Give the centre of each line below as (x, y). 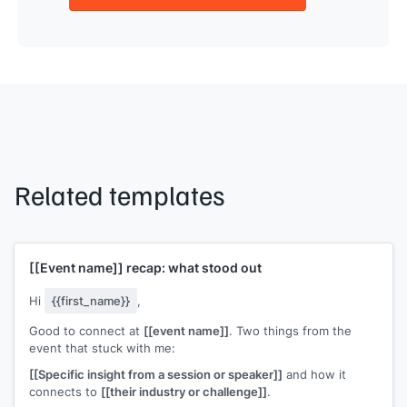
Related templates (120, 194)
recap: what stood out (193, 267)
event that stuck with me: (102, 347)
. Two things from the (290, 330)
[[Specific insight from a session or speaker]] (156, 374)
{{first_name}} (91, 300)
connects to (65, 391)
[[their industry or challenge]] (184, 391)
